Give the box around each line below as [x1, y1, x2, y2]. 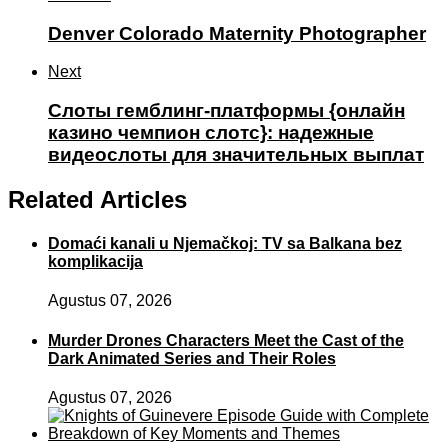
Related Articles [8, 185, 187, 213]
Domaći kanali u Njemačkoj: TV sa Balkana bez [48, 235, 402, 253]
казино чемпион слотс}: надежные [48, 122, 374, 144]
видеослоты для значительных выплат [48, 144, 424, 166]
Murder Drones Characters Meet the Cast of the [48, 331, 404, 349]
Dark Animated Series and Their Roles [48, 349, 336, 367]
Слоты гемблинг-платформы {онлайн [48, 100, 405, 122]
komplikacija [48, 253, 143, 271]
